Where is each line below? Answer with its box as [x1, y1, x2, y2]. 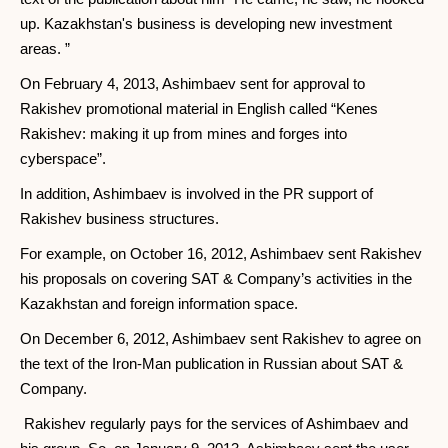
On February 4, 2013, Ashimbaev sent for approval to [20, 75, 365, 92]
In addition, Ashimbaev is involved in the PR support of [20, 185, 373, 202]
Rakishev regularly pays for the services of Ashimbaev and [20, 415, 408, 432]
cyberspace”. [20, 150, 106, 167]
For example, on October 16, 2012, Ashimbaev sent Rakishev [20, 245, 422, 262]
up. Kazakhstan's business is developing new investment [20, 15, 392, 32]
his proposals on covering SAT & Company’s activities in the [20, 270, 412, 287]
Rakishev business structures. [20, 210, 219, 227]
